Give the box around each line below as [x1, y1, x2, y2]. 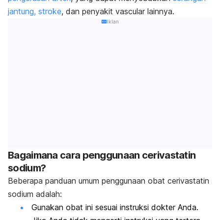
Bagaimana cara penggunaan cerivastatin [8, 149, 196, 161]
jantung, [8, 6, 36, 17]
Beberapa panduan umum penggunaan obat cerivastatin [8, 175, 209, 186]
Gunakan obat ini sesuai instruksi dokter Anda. [31, 202, 198, 212]
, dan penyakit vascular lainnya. [61, 6, 174, 17]
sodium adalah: [8, 189, 62, 199]
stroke [38, 6, 61, 17]
